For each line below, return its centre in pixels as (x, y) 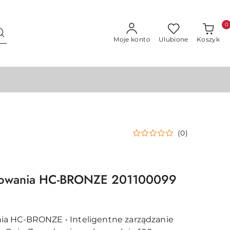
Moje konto (132, 39)
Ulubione (173, 39)
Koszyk (208, 39)
